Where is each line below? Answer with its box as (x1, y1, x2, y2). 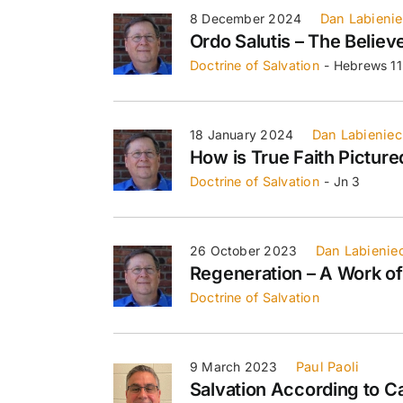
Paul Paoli (295, 358, 360, 374)
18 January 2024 (189, 126, 294, 142)
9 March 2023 (189, 358, 278, 374)
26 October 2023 (189, 242, 298, 258)
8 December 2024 (189, 10, 302, 26)
